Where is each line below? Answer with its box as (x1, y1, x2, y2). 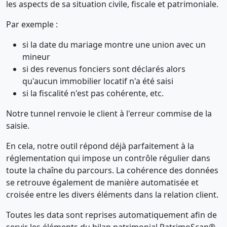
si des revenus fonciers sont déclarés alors (22, 63, 185, 74)
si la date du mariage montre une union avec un (22, 39, 206, 50)
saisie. (6, 120, 29, 131)
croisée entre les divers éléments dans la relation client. (6, 189, 218, 200)
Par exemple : (6, 19, 58, 30)
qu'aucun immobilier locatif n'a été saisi (22, 75, 173, 87)
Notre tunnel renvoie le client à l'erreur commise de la (6, 108, 212, 119)
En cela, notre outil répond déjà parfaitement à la (6, 140, 194, 152)
